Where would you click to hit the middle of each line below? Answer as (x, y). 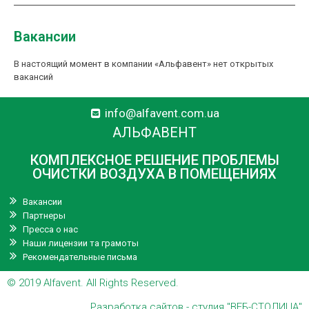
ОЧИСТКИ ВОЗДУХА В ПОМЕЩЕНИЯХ (154, 174)
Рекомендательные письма (80, 257)
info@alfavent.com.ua (162, 113)
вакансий (33, 77)
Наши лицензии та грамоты (81, 243)
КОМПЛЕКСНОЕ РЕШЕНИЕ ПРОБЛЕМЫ (154, 160)
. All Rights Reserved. (130, 283)
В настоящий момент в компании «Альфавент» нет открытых (143, 64)
